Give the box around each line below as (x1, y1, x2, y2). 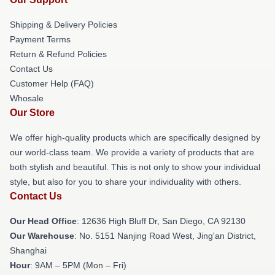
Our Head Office (10, 215, 77, 226)
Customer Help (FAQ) (10, 78, 94, 88)
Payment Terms (10, 34, 71, 44)
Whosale (10, 93, 44, 103)
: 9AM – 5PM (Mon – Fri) (30, 260, 126, 270)
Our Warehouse (10, 230, 74, 241)
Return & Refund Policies (10, 48, 107, 59)
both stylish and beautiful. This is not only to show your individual (10, 161, 260, 172)
